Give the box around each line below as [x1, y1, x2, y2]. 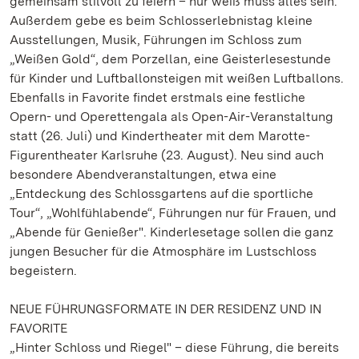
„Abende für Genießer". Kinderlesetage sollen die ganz [10, 224, 333, 240]
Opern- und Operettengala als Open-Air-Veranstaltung [10, 109, 333, 124]
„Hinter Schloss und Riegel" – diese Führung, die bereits [10, 340, 339, 355]
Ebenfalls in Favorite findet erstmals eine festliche [10, 90, 305, 105]
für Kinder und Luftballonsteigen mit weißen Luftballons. [10, 71, 344, 86]
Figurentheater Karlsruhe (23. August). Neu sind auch [10, 147, 324, 163]
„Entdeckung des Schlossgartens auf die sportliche [10, 186, 313, 201]
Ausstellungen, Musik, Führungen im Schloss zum [10, 32, 302, 47]
